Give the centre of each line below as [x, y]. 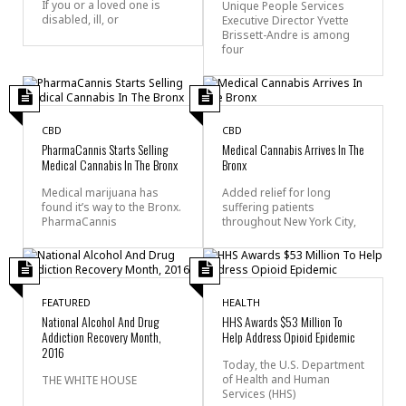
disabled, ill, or [80, 19]
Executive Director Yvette [285, 20]
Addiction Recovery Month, [101, 336]
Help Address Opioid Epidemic [289, 336]
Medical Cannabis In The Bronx [110, 164]
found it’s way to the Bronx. [111, 207]
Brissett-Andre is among [286, 34]
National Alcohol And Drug [100, 321]
